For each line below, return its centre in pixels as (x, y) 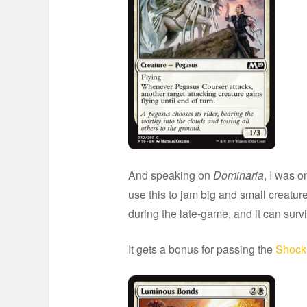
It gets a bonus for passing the (202, 249)
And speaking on (171, 175)
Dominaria (238, 175)
